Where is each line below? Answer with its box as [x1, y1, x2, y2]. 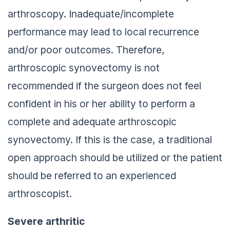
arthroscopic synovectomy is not [8, 61, 160, 74]
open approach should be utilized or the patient [8, 151, 222, 164]
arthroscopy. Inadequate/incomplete [8, 7, 174, 20]
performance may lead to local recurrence [8, 25, 199, 38]
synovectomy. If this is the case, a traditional [8, 133, 212, 146]
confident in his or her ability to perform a [8, 97, 195, 110]
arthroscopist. [8, 187, 72, 200]
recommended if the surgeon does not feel [8, 79, 201, 92]
